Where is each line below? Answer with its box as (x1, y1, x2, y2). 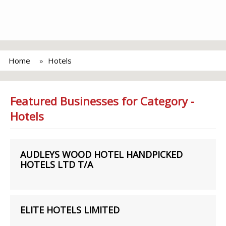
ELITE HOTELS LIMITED (20, 204, 120, 216)
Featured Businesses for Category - (10, 93, 194, 108)
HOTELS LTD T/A (20, 158, 93, 171)
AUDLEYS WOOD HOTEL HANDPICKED (20, 148, 183, 160)
